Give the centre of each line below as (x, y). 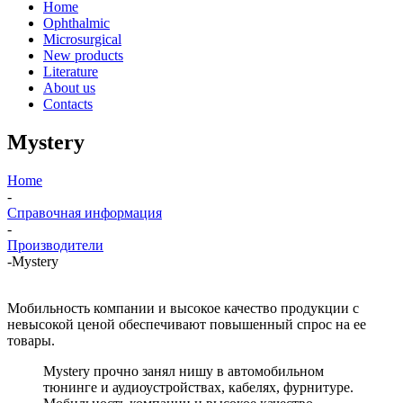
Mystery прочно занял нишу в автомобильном (184, 371)
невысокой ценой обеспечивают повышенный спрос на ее (187, 324)
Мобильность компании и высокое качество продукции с (183, 308)
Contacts (68, 104)
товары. (31, 340)
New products (83, 55)
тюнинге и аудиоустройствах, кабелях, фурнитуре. (198, 387)
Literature (71, 72)
